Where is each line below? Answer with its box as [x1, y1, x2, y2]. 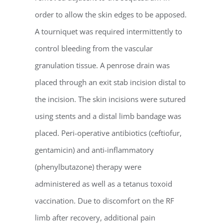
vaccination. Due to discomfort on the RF [35, 195, 174, 206]
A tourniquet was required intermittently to [35, 26, 182, 36]
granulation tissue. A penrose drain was [35, 60, 170, 70]
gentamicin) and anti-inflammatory [35, 144, 154, 155]
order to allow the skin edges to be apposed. [35, 9, 187, 19]
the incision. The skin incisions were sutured [35, 94, 186, 104]
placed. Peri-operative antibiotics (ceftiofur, [35, 127, 182, 138]
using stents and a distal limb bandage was [35, 111, 181, 121]
